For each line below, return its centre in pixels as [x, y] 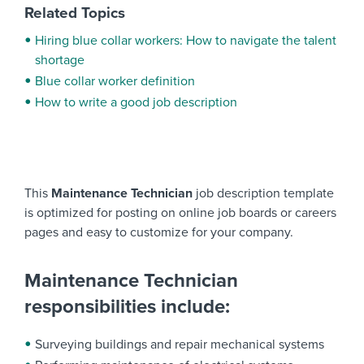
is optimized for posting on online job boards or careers [180, 213]
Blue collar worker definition [115, 81]
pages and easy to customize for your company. [159, 232]
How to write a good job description [136, 102]
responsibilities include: [127, 307]
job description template [265, 193]
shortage [60, 60]
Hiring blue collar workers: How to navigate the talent [186, 41]
